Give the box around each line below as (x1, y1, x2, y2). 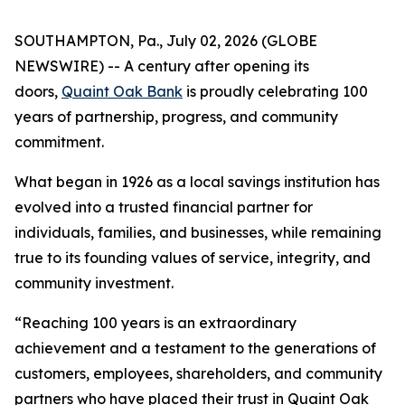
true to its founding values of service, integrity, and (14, 249, 371, 267)
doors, (14, 82, 61, 100)
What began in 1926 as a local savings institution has (14, 173, 380, 191)
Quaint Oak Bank (61, 82, 183, 100)
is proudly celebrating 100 (183, 82, 368, 100)
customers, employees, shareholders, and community (14, 364, 382, 382)
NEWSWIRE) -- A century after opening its (14, 57, 309, 75)
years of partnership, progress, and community (14, 108, 338, 126)
